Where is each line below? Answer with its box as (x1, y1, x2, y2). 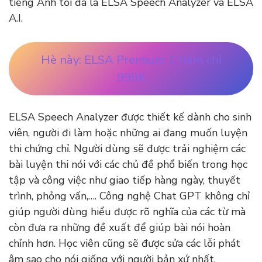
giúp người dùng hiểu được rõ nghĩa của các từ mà (9, 205, 246, 219)
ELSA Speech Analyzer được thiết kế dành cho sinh (9, 110, 251, 125)
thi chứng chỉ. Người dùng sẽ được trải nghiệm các (9, 142, 246, 156)
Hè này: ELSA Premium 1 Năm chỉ (40, 51, 222, 68)
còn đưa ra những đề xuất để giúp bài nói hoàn (9, 220, 230, 235)
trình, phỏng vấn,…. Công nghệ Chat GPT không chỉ (9, 189, 250, 204)
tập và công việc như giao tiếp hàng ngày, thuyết (9, 173, 240, 188)
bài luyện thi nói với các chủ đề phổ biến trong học (9, 157, 247, 172)
